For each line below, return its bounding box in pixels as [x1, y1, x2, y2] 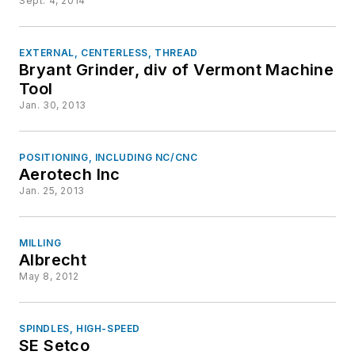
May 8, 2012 [19, 270, 79, 283]
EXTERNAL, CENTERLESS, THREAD [19, 47, 198, 59]
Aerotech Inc [19, 165, 120, 185]
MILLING [19, 237, 62, 250]
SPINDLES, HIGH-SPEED [19, 323, 140, 335]
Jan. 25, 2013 [19, 185, 85, 197]
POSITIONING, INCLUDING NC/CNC [19, 151, 198, 164]
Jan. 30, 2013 [19, 99, 86, 112]
